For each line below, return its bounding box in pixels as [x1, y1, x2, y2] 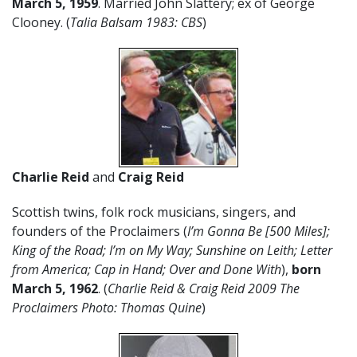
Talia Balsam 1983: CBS [70, 14, 202, 31]
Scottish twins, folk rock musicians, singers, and [12, 203, 296, 221]
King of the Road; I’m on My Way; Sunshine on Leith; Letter [12, 241, 332, 259]
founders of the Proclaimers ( [12, 222, 187, 240]
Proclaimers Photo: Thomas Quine [12, 299, 202, 316]
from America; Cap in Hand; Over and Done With [12, 261, 281, 278]
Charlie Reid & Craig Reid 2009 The [108, 280, 300, 297]
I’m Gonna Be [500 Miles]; [187, 222, 330, 240]
